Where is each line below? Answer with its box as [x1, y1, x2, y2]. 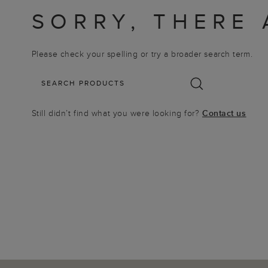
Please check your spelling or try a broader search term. [31, 48, 253, 60]
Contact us [202, 107, 246, 119]
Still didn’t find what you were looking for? [31, 107, 202, 119]
